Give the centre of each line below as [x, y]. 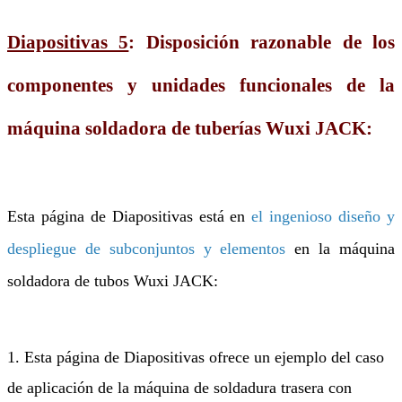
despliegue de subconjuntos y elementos [151, 249]
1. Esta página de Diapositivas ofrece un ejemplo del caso [196, 358]
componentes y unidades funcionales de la [201, 86]
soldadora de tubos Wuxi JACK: [113, 281]
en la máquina [345, 249]
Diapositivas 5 [68, 43]
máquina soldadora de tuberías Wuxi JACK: [190, 129]
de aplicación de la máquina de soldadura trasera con [179, 388]
